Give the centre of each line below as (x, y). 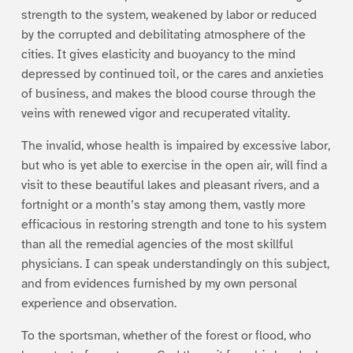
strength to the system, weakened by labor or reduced (169, 15)
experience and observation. (98, 303)
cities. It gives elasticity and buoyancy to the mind (158, 54)
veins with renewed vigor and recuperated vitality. (155, 113)
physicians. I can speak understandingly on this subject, (175, 264)
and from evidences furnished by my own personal (159, 283)
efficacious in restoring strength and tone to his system (173, 224)
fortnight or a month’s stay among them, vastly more (163, 204)
